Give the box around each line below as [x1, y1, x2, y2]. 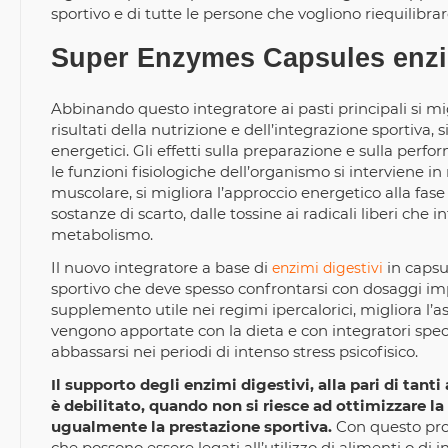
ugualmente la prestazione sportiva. [51, 417, 332, 436]
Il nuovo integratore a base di [51, 258, 272, 277]
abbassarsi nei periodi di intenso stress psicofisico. [51, 342, 418, 361]
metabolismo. [51, 225, 157, 244]
